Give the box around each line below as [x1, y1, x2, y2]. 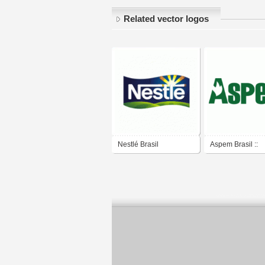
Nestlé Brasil [118, 140, 159, 149]
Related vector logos [124, 14, 209, 24]
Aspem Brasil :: [210, 140, 258, 149]
